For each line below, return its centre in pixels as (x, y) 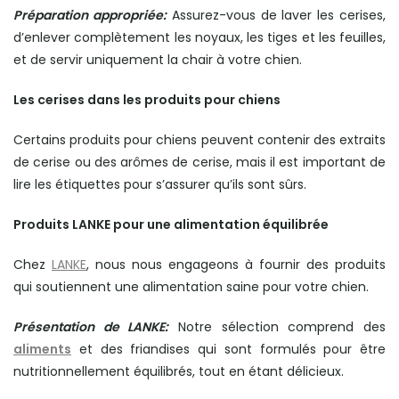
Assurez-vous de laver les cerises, (276, 15)
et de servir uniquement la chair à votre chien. (158, 60)
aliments (42, 349)
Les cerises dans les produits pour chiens (147, 100)
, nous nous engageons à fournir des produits (236, 265)
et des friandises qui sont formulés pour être (228, 349)
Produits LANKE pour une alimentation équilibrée (171, 224)
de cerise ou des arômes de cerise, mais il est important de (199, 162)
